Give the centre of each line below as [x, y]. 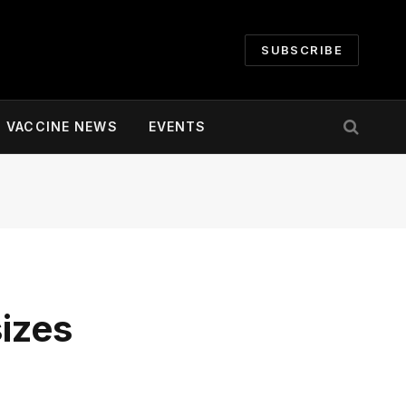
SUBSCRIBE [302, 49]
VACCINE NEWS [62, 126]
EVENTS [177, 126]
